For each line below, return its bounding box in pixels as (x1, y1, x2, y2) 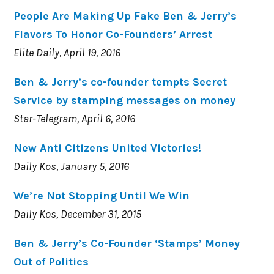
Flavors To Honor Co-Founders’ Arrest (13, 27, 213, 41)
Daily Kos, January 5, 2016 (13, 159, 130, 173)
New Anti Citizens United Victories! (13, 141, 202, 155)
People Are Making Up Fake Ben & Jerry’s (13, 9, 237, 23)
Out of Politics (13, 254, 89, 268)
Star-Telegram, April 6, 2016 (13, 111, 136, 125)
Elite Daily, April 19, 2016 (13, 45, 121, 59)
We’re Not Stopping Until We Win (13, 188, 190, 202)
